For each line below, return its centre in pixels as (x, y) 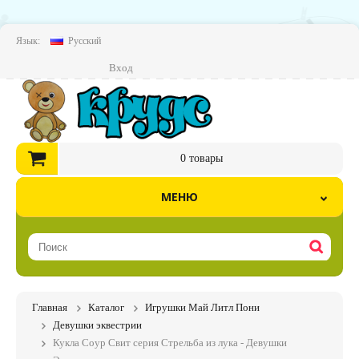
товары (204, 158)
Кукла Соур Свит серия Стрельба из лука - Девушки (170, 343)
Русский (85, 41)
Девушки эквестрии (97, 325)
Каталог (106, 307)
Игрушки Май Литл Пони (202, 307)
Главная (50, 307)
